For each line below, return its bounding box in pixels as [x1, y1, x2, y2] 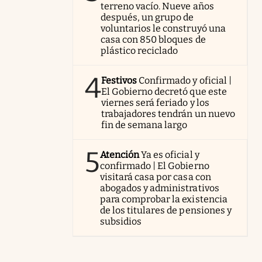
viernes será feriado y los [101, 97, 209, 108]
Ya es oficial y [141, 149, 199, 160]
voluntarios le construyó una [101, 23, 226, 34]
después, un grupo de [101, 12, 194, 23]
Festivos [101, 75, 137, 86]
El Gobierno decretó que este [101, 86, 227, 97]
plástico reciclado [101, 45, 178, 56]
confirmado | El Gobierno [100, 160, 209, 171]
